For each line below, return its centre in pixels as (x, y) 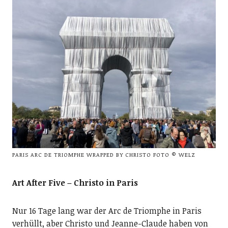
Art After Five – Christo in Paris (75, 183)
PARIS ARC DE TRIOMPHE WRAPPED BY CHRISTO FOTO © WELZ (104, 155)
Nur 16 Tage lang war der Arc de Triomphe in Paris (107, 211)
